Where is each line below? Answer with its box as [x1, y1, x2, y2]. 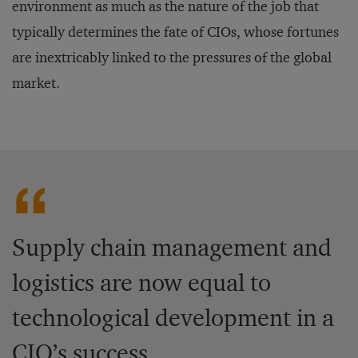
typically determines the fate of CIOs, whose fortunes [12, 23, 339, 41]
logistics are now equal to [12, 268, 271, 297]
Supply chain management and [12, 233, 332, 262]
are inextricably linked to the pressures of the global [12, 49, 332, 66]
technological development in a [12, 303, 334, 332]
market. [12, 74, 60, 92]
